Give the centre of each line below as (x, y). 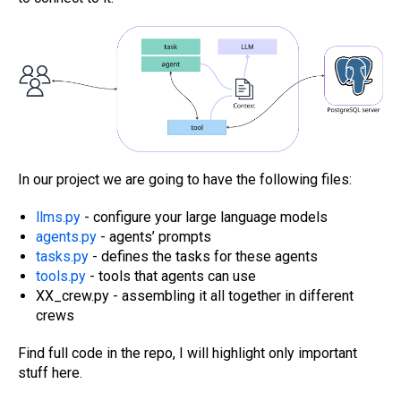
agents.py (66, 236)
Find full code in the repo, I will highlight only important (188, 353)
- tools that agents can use (171, 276)
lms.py (60, 217)
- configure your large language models (204, 217)
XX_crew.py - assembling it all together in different (195, 295)
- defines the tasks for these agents (203, 256)
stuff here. (50, 372)
